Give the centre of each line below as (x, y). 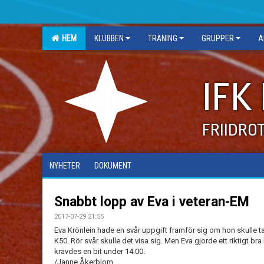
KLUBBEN (109, 38)
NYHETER (65, 166)
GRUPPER (218, 38)
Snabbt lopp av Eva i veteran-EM (152, 202)
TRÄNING (163, 38)
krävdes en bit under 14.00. (100, 251)
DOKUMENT (113, 166)
